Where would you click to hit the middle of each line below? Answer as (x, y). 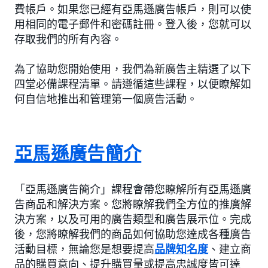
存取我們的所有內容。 (68, 39)
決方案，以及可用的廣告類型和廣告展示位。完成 (133, 219)
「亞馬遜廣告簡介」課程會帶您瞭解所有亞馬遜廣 (133, 189)
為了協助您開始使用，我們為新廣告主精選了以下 (133, 69)
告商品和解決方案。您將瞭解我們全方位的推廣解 (133, 204)
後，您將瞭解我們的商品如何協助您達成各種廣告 (133, 234)
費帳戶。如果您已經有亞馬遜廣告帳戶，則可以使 (133, 9)
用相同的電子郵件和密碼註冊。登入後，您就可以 (133, 24)
